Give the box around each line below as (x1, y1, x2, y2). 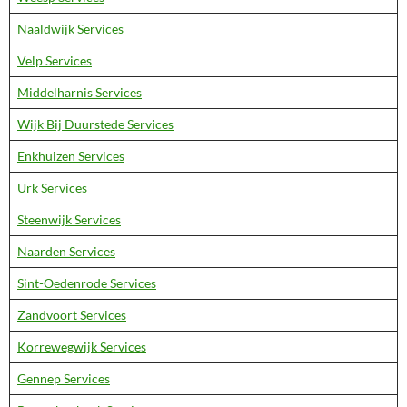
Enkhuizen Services (17, 148, 124, 164)
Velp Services (17, 53, 92, 68)
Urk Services (17, 180, 87, 195)
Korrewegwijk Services (17, 339, 146, 354)
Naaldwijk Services (17, 21, 124, 36)
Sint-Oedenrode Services (17, 275, 156, 291)
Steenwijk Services (17, 212, 121, 227)
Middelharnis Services (17, 84, 142, 100)
